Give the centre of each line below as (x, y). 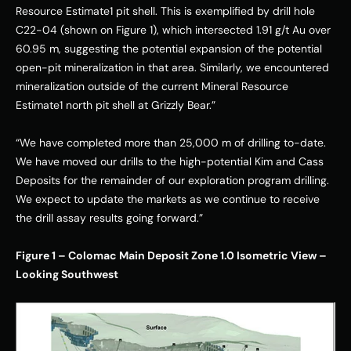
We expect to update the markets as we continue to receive (168, 199)
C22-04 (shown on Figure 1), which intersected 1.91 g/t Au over (173, 30)
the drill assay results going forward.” (111, 218)
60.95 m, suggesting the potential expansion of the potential (169, 49)
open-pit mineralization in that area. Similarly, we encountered (172, 67)
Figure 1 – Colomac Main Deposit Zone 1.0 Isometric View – (171, 255)
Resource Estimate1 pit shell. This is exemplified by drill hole (165, 11)
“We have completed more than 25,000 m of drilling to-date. (171, 143)
